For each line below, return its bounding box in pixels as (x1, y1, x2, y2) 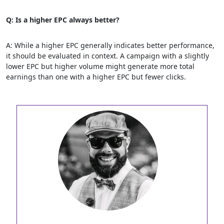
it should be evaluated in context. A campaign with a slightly (6, 51, 209, 60)
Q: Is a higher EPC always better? (6, 15, 119, 24)
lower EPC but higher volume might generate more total (6, 61, 194, 71)
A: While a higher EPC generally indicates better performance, (6, 40, 214, 50)
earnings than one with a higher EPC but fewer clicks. (6, 72, 186, 81)
